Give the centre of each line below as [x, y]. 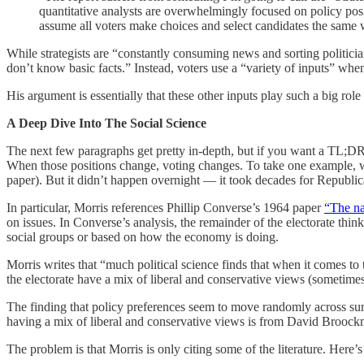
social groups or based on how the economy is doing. [143, 236]
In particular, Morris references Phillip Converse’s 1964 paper [165, 207]
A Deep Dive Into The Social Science [106, 123]
